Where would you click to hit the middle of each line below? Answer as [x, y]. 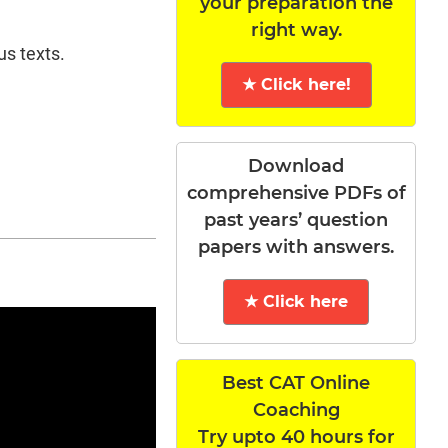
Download [296, 165]
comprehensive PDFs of [296, 192]
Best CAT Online [296, 382]
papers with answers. [296, 246]
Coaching [296, 409]
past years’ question [296, 219]
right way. [296, 29]
